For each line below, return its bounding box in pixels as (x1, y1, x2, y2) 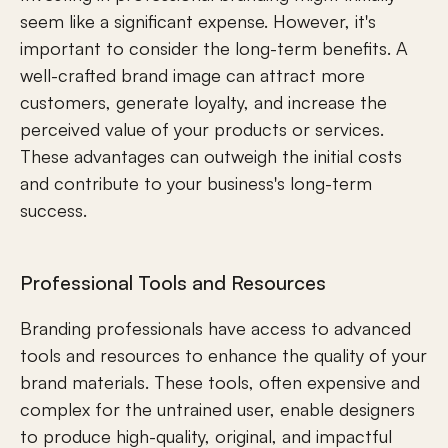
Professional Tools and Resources (20, 270, 326, 295)
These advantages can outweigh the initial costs (20, 145, 402, 167)
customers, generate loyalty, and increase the (20, 91, 387, 113)
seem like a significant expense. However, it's (20, 10, 376, 32)
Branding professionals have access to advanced (20, 317, 411, 339)
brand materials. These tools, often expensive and (20, 371, 420, 393)
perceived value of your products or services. (20, 118, 384, 140)
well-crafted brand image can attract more (20, 64, 365, 86)
